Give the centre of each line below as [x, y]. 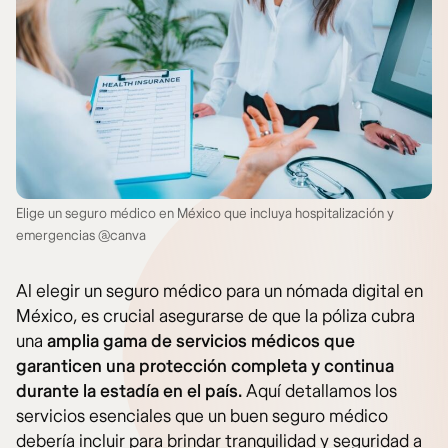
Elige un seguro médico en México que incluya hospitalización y [205, 214]
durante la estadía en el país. [129, 392]
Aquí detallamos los [319, 392]
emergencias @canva [81, 236]
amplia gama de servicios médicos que [201, 342]
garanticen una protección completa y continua [205, 367]
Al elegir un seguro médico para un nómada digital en [219, 292]
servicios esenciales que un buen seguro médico [202, 417]
